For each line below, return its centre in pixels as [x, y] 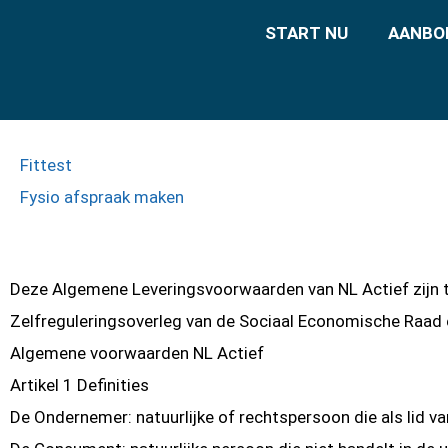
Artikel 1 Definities [79, 385]
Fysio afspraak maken [102, 197]
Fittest [46, 165]
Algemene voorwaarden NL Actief [137, 353]
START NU [306, 33]
